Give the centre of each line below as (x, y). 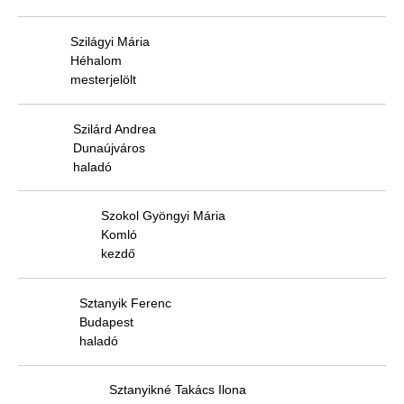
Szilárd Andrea (115, 129)
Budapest (106, 321)
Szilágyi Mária (110, 42)
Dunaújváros (109, 147)
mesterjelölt (103, 80)
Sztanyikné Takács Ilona (178, 390)
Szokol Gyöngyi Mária (163, 216)
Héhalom (96, 61)
